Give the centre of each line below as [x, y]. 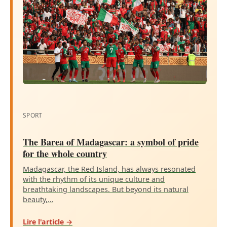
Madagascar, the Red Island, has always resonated [109, 169]
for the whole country [65, 154]
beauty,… [38, 200]
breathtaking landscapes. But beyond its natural [106, 190]
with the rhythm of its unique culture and [94, 179]
